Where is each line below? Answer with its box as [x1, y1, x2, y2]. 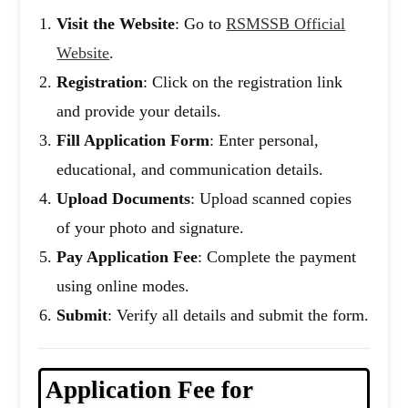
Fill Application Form [56, 131, 210, 150]
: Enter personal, [209, 131, 320, 150]
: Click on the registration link [143, 73, 343, 92]
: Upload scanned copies [190, 189, 352, 209]
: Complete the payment [198, 248, 357, 267]
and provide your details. [56, 102, 222, 121]
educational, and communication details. [56, 160, 324, 179]
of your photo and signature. [56, 219, 245, 238]
